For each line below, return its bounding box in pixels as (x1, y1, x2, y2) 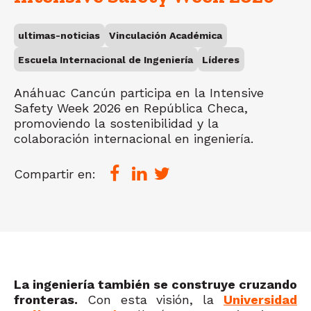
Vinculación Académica (109, 30, 223, 42)
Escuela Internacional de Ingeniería (18, 53, 194, 65)
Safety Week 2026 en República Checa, (14, 101, 248, 116)
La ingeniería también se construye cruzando (14, 277, 297, 292)
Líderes (202, 53, 240, 65)
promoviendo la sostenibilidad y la (14, 116, 219, 131)
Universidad (224, 292, 297, 308)
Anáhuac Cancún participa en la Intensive (14, 85, 264, 101)
